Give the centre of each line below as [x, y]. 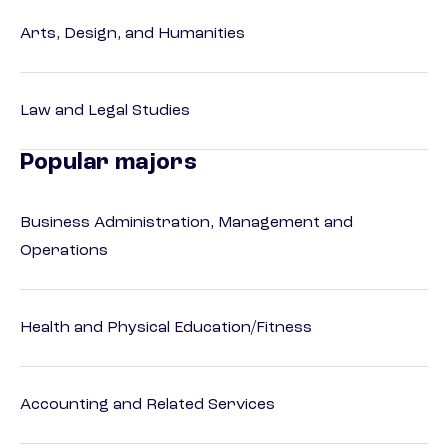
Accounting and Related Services [147, 405]
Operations [64, 251]
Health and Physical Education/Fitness [166, 328]
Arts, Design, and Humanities [132, 34]
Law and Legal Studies [105, 111]
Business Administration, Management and [186, 223]
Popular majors [108, 163]
